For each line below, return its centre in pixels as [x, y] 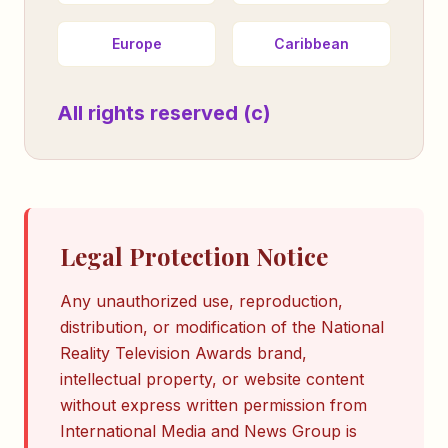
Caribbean [311, 43]
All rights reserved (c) [164, 113]
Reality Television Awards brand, [183, 353]
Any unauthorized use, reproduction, [201, 301]
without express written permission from [213, 405]
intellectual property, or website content [212, 379]
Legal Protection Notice [194, 256]
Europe [136, 43]
